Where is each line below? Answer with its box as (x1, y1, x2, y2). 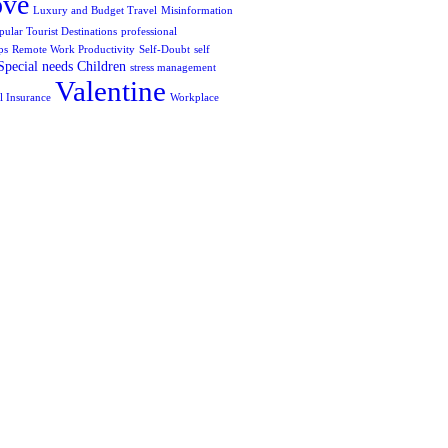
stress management (130, 62, 216, 74)
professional (121, 26, 177, 38)
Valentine (55, 75, 166, 108)
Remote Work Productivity (12, 44, 135, 56)
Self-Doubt (139, 44, 190, 56)
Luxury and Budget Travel (33, 5, 157, 17)
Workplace (170, 92, 219, 104)
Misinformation (161, 5, 233, 17)
